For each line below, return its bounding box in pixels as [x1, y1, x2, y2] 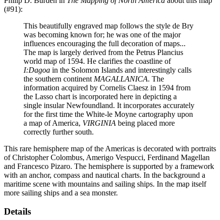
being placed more [116, 118, 175, 127]
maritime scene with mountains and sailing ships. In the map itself [4, 179, 206, 188]
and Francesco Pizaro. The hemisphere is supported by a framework [4, 162, 214, 170]
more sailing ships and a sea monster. [4, 188, 118, 197]
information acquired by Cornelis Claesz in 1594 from [24, 83, 191, 92]
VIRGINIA [82, 118, 116, 127]
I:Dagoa [24, 65, 50, 74]
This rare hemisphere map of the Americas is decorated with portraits [4, 144, 216, 153]
